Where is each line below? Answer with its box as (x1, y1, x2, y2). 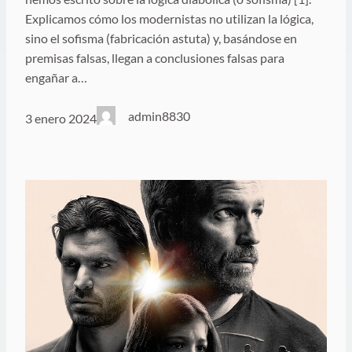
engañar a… (25, 70, 87, 86)
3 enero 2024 (25, 110, 97, 126)
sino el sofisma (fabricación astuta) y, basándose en (25, 31, 297, 46)
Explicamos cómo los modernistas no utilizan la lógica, (25, 11, 313, 27)
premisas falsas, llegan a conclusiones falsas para (25, 50, 284, 66)
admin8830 (128, 108, 191, 124)
